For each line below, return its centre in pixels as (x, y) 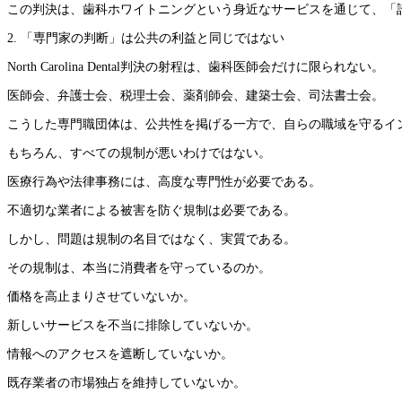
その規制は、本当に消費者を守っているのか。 (139, 268)
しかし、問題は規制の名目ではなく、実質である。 (152, 240)
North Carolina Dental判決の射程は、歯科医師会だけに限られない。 (196, 67)
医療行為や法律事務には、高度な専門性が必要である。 (164, 182)
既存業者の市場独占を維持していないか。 (127, 383)
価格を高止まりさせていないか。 (101, 297)
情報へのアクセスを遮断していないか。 (120, 354)
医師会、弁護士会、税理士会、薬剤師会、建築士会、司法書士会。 (196, 96)
